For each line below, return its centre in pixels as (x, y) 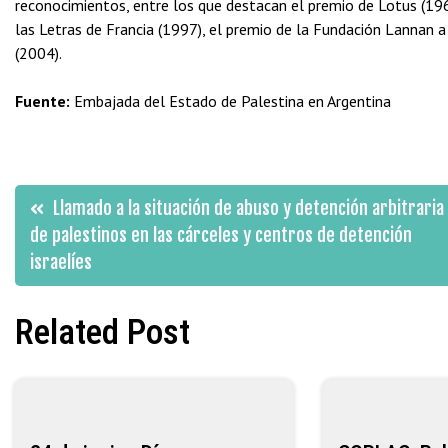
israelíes (61, 261)
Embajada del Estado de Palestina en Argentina (230, 101)
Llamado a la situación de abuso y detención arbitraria (248, 207)
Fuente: (42, 101)
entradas (89, 314)
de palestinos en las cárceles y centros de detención (221, 234)
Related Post (102, 332)
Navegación (115, 202)
